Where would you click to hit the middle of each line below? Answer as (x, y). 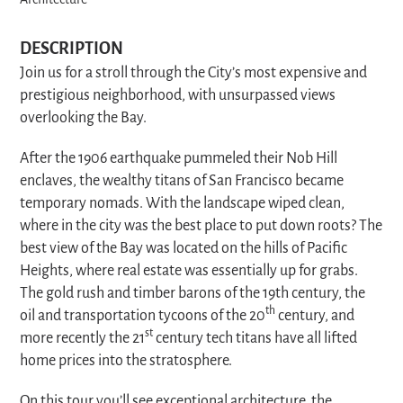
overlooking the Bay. (84, 118)
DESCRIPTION (72, 49)
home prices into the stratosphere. (126, 361)
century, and (315, 316)
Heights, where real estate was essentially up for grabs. (189, 271)
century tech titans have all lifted (255, 339)
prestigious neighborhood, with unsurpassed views (178, 96)
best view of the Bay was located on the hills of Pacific (184, 249)
